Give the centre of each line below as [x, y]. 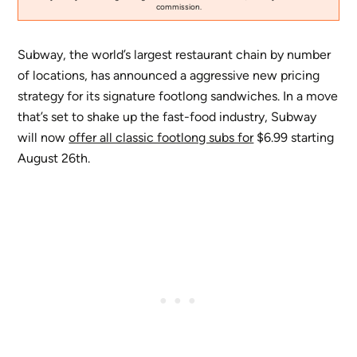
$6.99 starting [294, 137]
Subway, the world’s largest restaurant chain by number [175, 54]
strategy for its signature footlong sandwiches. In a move [178, 96]
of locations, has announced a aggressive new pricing [169, 75]
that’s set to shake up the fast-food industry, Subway [167, 116]
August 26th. [54, 158]
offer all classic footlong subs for [161, 137]
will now [43, 137]
